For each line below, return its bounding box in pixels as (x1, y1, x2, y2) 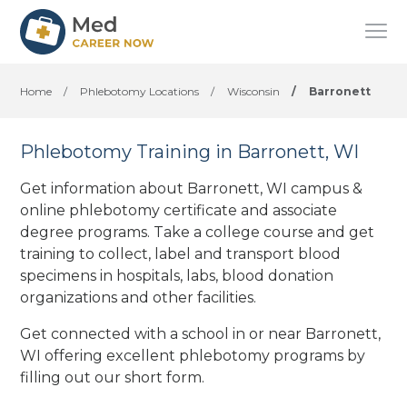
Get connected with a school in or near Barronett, (20, 324, 382, 342)
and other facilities (117, 288, 254, 306)
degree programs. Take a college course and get (20, 223, 375, 241)
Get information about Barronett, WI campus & (20, 179, 363, 197)
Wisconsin (227, 84, 281, 98)
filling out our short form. (20, 368, 205, 386)
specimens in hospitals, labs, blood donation (20, 266, 334, 284)
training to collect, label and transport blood (20, 244, 342, 263)
